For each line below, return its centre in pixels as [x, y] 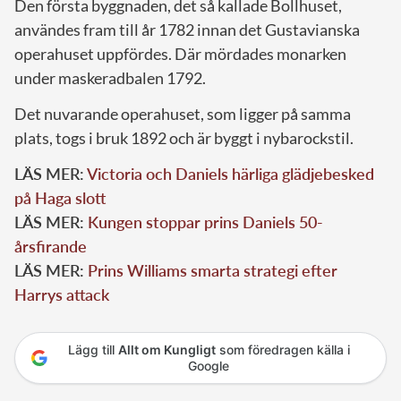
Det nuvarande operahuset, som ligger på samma [183, 114]
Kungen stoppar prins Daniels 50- [205, 222]
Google [209, 366]
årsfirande [51, 247]
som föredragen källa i [282, 350]
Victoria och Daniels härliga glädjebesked [230, 174]
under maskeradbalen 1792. [110, 78]
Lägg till [93, 350]
